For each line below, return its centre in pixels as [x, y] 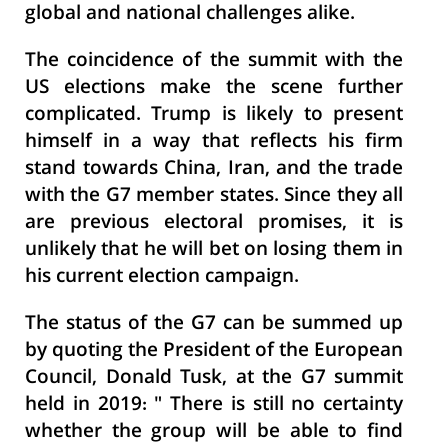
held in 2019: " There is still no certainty [214, 405]
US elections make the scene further [214, 88]
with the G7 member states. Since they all [214, 196]
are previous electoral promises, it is [214, 223]
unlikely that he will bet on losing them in [214, 250]
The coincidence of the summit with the [214, 61]
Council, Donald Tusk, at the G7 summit [214, 378]
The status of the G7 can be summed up [214, 324]
